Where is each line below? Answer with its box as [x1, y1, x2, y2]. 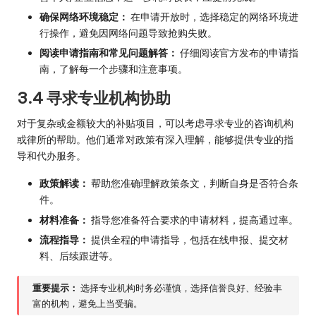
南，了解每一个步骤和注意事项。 [39, 63, 188, 76]
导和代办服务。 [17, 150, 86, 163]
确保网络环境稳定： [39, 11, 128, 24]
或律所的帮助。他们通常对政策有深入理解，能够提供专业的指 [17, 133, 293, 147]
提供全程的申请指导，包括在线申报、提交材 [89, 233, 288, 246]
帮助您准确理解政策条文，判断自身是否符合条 [89, 177, 298, 190]
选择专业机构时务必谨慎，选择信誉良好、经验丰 [78, 282, 283, 294]
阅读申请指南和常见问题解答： [39, 47, 178, 60]
